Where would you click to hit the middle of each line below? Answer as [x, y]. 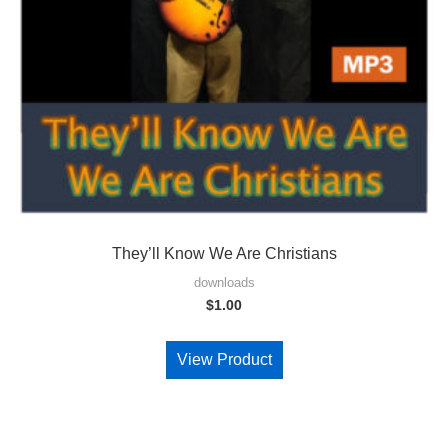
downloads [224, 283]
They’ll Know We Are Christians [224, 254]
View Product [224, 360]
